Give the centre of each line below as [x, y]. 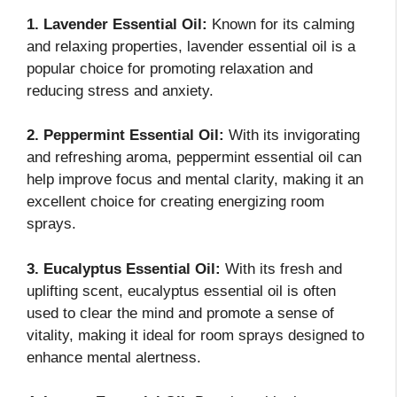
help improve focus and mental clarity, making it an [195, 180]
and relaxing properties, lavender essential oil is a [191, 46]
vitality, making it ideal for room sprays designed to [195, 335]
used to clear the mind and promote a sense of [180, 313]
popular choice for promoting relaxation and [170, 68]
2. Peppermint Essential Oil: [125, 136]
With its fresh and [281, 269]
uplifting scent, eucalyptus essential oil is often [181, 291]
